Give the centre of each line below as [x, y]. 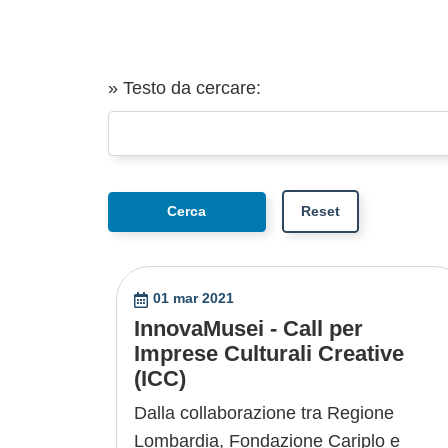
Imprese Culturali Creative [269, 354]
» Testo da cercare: [184, 87]
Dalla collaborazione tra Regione [264, 413]
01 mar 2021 [193, 298]
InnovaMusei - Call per [248, 329]
